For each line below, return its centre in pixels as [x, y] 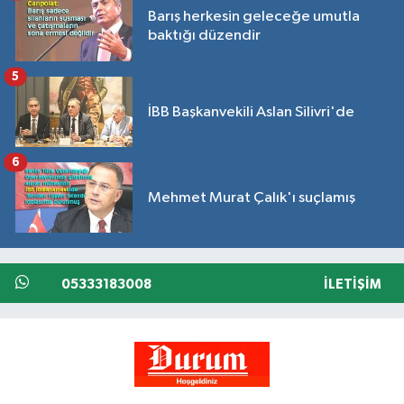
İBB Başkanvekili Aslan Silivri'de [251, 112]
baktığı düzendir [204, 36]
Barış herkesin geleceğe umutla [254, 17]
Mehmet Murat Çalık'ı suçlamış [252, 197]
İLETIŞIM [352, 285]
